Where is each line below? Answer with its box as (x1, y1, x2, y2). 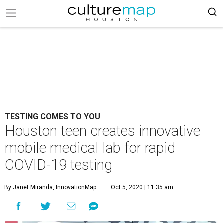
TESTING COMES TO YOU (5, 112, 100, 121)
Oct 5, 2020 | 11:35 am (111, 184, 173, 191)
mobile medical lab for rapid (5, 139, 175, 156)
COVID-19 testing (5, 156, 112, 173)
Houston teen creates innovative (5, 122, 200, 139)
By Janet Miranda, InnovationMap (4, 184, 96, 191)
